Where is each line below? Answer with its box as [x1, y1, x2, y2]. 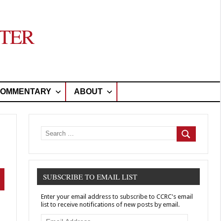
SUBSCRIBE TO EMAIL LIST [43, 172, 138, 182]
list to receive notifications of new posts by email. [41, 201, 180, 209]
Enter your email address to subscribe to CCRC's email [41, 193, 193, 201]
